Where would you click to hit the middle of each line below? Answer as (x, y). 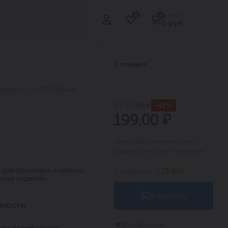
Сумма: (171, 15)
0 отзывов (131, 64)
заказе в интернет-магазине (159, 151)
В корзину (169, 196)
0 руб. (173, 24)
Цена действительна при (154, 141)
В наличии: (135, 171)
